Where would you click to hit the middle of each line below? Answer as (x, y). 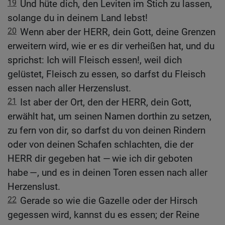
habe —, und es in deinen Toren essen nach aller (107, 173)
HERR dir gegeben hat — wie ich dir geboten (100, 159)
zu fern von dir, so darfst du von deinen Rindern (106, 131)
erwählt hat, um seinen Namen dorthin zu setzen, (109, 117)
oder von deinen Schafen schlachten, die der (100, 145)
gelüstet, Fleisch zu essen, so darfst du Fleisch (106, 74)
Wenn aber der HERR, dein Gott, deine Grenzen (118, 32)
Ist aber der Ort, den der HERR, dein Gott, (106, 102)
